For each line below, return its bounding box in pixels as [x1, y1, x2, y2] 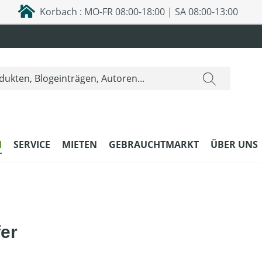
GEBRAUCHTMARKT [109, 138, 199, 151]
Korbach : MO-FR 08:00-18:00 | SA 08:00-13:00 [35, 5, 239, 18]
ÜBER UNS [211, 138, 258, 151]
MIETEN [62, 138, 97, 151]
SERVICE [13, 138, 50, 151]
